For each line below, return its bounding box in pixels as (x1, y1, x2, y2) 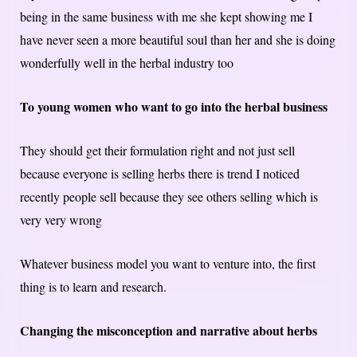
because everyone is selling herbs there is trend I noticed (20, 164, 300, 182)
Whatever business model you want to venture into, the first (20, 254, 316, 272)
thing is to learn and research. (20, 277, 167, 295)
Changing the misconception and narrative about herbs (20, 320, 317, 339)
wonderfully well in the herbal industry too (20, 53, 233, 71)
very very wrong (20, 210, 102, 228)
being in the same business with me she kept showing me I (20, 7, 312, 25)
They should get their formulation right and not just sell (20, 141, 295, 159)
